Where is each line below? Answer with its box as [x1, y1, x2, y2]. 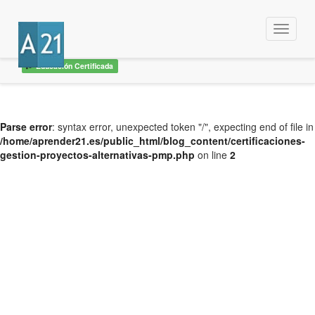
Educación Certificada [34, 60, 114, 71]
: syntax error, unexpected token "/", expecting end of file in [52, 120, 314, 134]
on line [195, 148, 230, 162]
